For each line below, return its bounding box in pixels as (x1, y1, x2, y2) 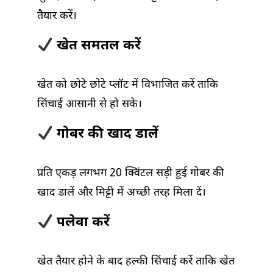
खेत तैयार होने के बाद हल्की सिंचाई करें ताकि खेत (37, 255, 235, 269)
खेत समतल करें (52, 37, 141, 55)
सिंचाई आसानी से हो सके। (37, 97, 142, 112)
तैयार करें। (37, 9, 77, 24)
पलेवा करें (52, 214, 110, 232)
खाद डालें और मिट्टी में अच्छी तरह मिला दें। (37, 186, 206, 200)
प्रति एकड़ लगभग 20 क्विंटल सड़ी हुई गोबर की (37, 166, 224, 181)
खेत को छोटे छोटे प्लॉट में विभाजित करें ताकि (37, 78, 218, 93)
